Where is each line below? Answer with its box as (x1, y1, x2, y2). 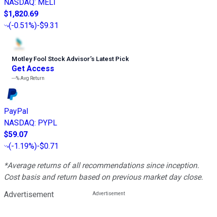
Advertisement (4, 189, 54, 199)
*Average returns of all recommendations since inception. (4, 160, 199, 170)
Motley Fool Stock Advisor (12, 55, 90, 62)
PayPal (4, 106, 28, 116)
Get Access (12, 63, 54, 73)
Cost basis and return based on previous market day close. (4, 172, 203, 182)
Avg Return (19, 75, 45, 81)
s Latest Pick (91, 55, 129, 62)
